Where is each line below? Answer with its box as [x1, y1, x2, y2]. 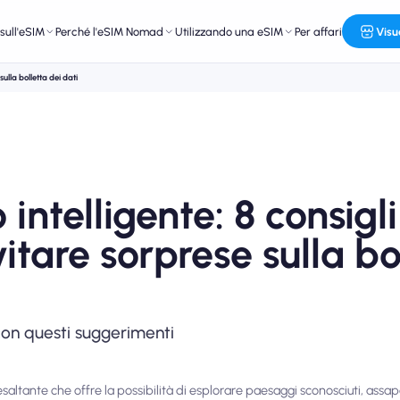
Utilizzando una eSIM [175, 24, 284, 38]
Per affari [295, 24, 343, 38]
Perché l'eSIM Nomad [55, 24, 164, 38]
